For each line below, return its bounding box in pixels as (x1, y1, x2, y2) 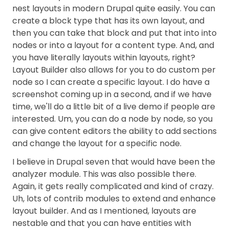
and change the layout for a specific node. (12, 138, 181, 149)
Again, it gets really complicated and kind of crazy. (12, 180, 214, 192)
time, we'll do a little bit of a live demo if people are (12, 101, 215, 112)
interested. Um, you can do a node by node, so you (12, 113, 213, 125)
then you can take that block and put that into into (12, 27, 217, 39)
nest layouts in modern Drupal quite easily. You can (12, 3, 215, 14)
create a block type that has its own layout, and (12, 15, 204, 27)
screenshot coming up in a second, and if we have (12, 88, 212, 100)
